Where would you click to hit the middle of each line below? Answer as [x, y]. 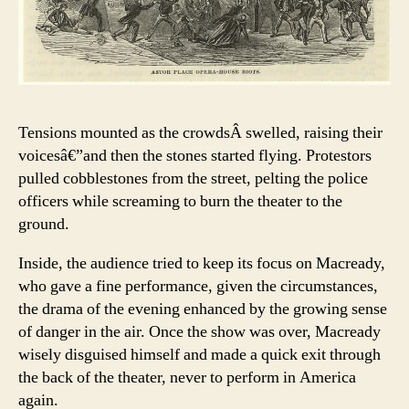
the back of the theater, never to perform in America [187, 378]
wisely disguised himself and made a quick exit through [199, 355]
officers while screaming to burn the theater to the [180, 202]
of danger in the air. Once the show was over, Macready [199, 332]
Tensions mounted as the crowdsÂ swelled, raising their [200, 133]
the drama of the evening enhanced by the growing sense [203, 309]
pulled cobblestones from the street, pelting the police [193, 179]
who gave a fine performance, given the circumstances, [198, 287]
